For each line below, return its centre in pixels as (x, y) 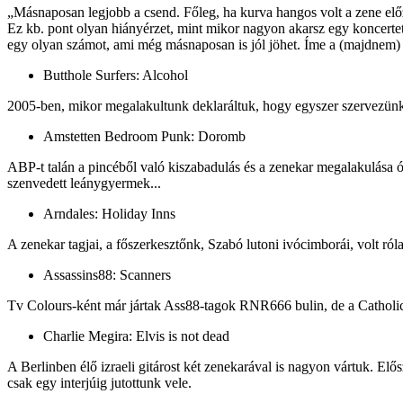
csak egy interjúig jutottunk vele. (99, 382)
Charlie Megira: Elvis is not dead (136, 336)
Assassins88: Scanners (107, 274)
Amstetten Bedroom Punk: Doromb (144, 136)
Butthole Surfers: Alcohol (116, 75)
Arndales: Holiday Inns (109, 213)
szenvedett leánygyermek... (84, 183)
